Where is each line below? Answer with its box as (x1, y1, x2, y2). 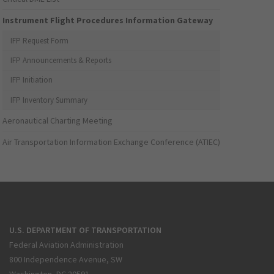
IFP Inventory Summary (10, 94, 88, 105)
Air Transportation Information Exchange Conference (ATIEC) (2, 136, 221, 148)
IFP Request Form (10, 35, 69, 46)
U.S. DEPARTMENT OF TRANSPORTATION (9, 224, 161, 235)
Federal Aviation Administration (9, 239, 124, 251)
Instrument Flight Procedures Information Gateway (2, 15, 213, 26)
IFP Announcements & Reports (10, 55, 112, 66)
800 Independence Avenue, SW (9, 254, 122, 265)
